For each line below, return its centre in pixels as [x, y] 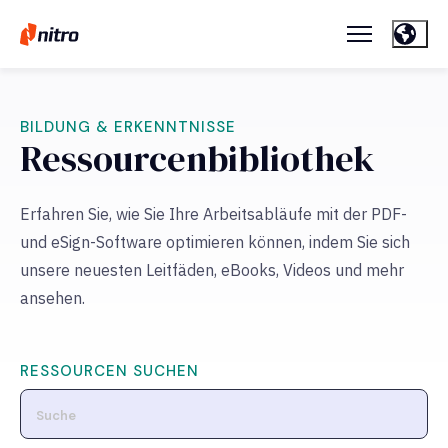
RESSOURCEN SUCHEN [109, 371]
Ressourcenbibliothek [197, 159]
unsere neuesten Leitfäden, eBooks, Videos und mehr [212, 270]
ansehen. [52, 298]
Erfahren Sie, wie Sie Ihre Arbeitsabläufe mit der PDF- [213, 214]
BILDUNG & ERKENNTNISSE [128, 127]
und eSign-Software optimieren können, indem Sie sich [215, 242]
